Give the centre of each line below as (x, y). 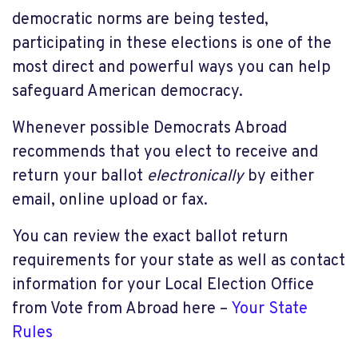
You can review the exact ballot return (150, 237)
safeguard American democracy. (127, 91)
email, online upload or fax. (110, 200)
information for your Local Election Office (163, 285)
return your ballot (80, 176)
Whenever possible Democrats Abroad (149, 128)
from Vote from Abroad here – (121, 309)
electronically (197, 176)
